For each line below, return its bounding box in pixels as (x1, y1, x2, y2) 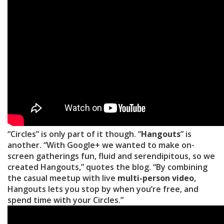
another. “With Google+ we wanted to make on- (7, 139, 194, 151)
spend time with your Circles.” (7, 194, 123, 206)
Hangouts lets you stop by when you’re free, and (7, 183, 198, 195)
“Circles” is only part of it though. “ (7, 128, 141, 140)
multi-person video (117, 172, 194, 184)
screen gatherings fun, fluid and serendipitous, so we (7, 150, 215, 162)
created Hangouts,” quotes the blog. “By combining (7, 161, 207, 173)
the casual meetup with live (7, 172, 117, 184)
